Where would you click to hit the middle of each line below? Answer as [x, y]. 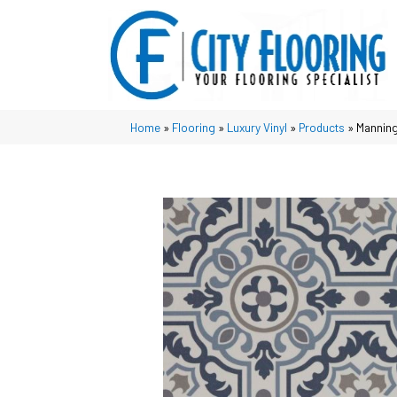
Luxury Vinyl [257, 127]
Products [322, 127]
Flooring [194, 127]
